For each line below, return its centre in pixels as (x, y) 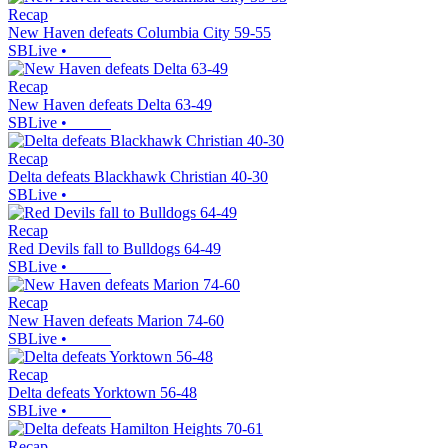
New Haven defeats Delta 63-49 (110, 105)
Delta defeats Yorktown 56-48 (102, 393)
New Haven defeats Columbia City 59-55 (139, 33)
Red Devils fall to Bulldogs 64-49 (114, 249)
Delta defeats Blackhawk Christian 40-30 (138, 177)
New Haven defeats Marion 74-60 (116, 321)
